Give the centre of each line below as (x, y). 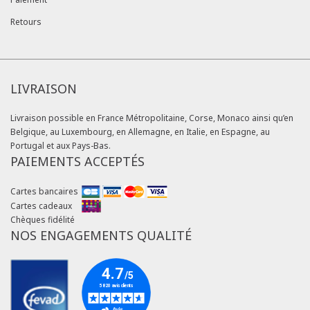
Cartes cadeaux (41, 206)
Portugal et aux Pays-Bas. (61, 146)
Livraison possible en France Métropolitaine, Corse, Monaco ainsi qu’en (152, 118)
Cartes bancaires (44, 191)
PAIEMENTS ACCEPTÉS (77, 162)
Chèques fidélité (43, 219)
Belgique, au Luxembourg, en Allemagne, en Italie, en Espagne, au (140, 132)
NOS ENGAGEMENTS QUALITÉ (101, 235)
